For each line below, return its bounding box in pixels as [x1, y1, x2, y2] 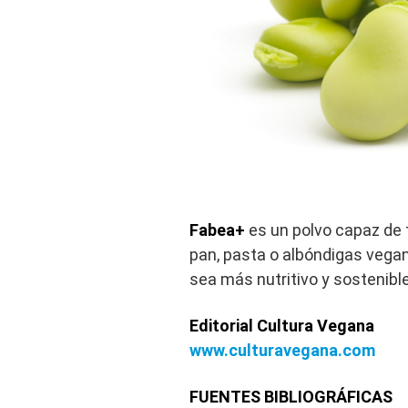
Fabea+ [189, 220, 245, 240]
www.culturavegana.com [189, 341, 375, 361]
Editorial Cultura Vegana [189, 316, 374, 336]
